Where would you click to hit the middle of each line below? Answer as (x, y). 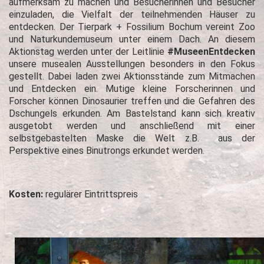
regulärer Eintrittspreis (90, 194)
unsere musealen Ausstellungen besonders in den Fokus (132, 64)
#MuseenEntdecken (211, 52)
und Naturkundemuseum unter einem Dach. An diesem (132, 39)
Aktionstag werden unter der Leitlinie (88, 52)
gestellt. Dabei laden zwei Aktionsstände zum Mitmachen (132, 76)
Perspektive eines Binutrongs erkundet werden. (107, 151)
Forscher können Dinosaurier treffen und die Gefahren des (132, 101)
